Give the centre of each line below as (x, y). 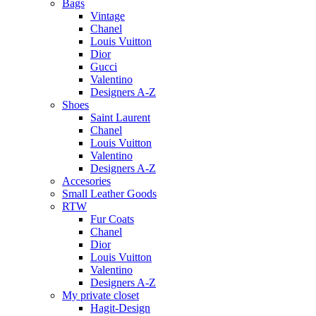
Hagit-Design (120, 308)
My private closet (101, 295)
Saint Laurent (120, 117)
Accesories (86, 181)
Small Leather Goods (109, 193)
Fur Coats (112, 219)
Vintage (108, 16)
